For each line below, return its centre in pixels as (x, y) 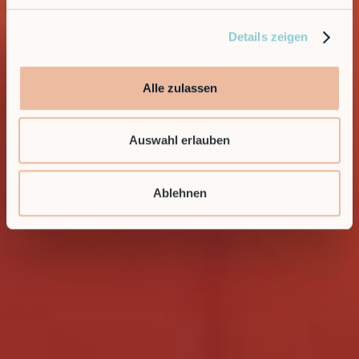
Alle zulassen (179, 87)
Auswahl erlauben (179, 140)
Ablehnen (179, 192)
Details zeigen (268, 37)
